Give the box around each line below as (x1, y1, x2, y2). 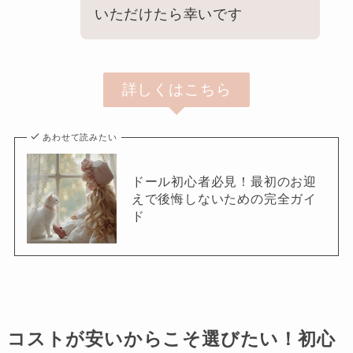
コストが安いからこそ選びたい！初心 (6, 329, 336, 350)
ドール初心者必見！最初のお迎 (131, 174, 318, 189)
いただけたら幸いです (94, 6, 243, 23)
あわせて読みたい (43, 132, 117, 143)
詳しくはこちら (121, 81, 232, 98)
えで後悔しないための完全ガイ (131, 191, 318, 206)
